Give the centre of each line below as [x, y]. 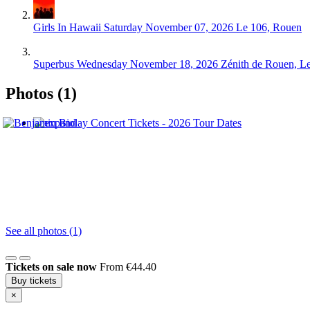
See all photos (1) [44, 230]
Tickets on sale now [51, 266]
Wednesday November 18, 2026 [147, 64]
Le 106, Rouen [269, 27]
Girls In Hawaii [67, 27]
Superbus [54, 64]
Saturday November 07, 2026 [168, 27]
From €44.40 [128, 266]
